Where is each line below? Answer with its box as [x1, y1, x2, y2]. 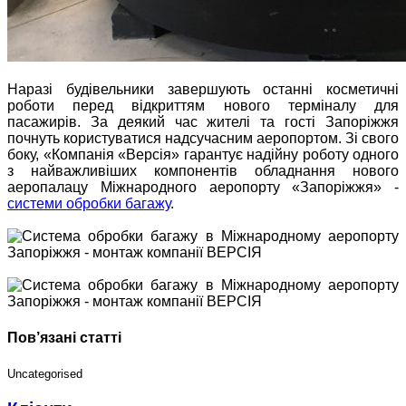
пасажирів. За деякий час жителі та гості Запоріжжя [7, 114, 399, 130]
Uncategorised [7, 366, 82, 381]
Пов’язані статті [7, 329, 121, 345]
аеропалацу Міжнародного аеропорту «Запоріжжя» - [7, 179, 399, 196]
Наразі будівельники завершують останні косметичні [7, 82, 399, 98]
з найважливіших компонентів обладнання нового [7, 163, 399, 179]
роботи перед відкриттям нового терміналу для [7, 98, 399, 114]
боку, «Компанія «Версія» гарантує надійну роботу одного [7, 147, 399, 163]
